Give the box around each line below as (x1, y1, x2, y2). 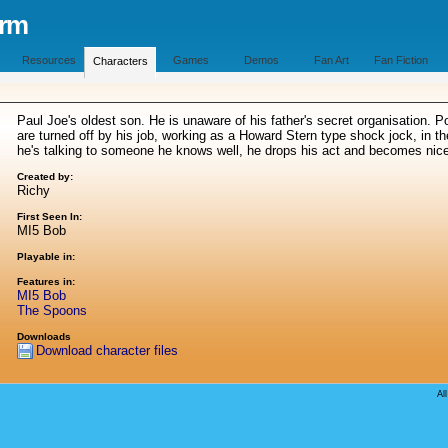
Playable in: (17, 251, 76, 262)
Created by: (17, 171, 74, 182)
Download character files (36, 343, 179, 358)
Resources (22, 54, 76, 66)
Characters (92, 55, 148, 67)
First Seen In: (17, 211, 83, 222)
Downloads (17, 331, 72, 342)
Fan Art (313, 54, 349, 66)
